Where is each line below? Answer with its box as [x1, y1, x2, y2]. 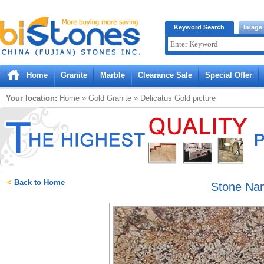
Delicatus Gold [140, 94, 190, 103]
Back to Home [12, 178, 65, 187]
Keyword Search [174, 24, 225, 31]
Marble [100, 71, 125, 80]
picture [190, 94, 216, 103]
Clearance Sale [138, 71, 192, 80]
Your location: [6, 94, 57, 103]
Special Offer [205, 71, 252, 80]
